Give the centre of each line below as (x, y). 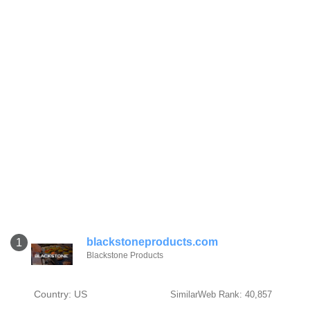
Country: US (60, 294)
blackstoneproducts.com (152, 242)
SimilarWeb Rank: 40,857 (221, 294)
